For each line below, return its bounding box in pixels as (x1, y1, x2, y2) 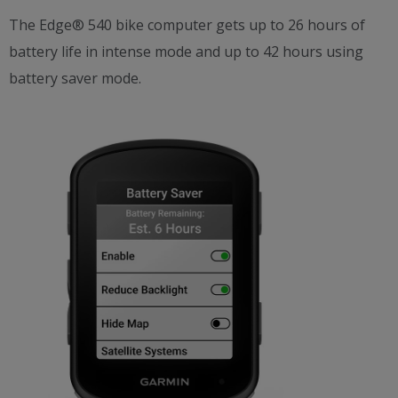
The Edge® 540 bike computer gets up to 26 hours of (9, 15, 365, 35)
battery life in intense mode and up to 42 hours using (9, 42, 363, 61)
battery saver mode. (9, 68, 141, 88)
